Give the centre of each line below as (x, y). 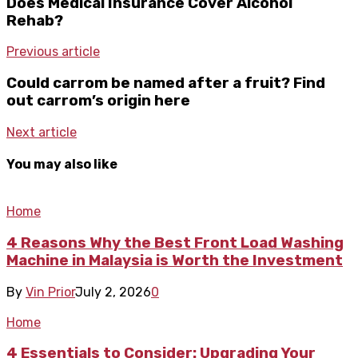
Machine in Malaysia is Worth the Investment (175, 260)
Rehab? (35, 20)
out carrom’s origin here (98, 100)
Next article (42, 132)
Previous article (53, 52)
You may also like (62, 164)
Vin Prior (50, 292)
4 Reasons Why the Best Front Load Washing (175, 243)
